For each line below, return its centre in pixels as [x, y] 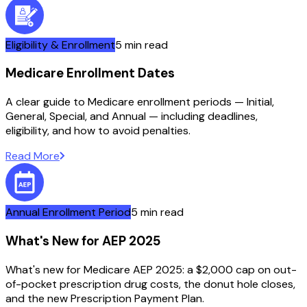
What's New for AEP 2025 [83, 241]
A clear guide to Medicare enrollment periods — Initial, [140, 102]
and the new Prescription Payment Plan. [105, 298]
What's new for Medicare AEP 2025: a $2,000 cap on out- [151, 269]
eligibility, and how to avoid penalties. [98, 131]
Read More [33, 156]
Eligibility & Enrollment [60, 45]
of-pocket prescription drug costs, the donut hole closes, [150, 284]
